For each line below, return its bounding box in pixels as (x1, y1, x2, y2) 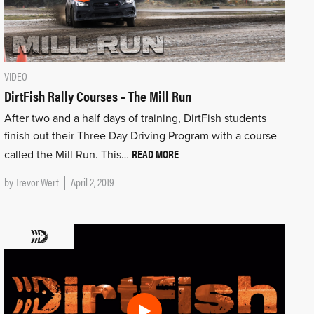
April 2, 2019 (70, 173, 114, 190)
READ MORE (131, 145, 179, 162)
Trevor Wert (15, 173, 59, 190)
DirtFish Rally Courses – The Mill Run (4, 85, 191, 106)
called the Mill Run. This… (4, 147, 132, 162)
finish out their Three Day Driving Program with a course (4, 128, 277, 143)
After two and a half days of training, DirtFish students (4, 111, 266, 125)
